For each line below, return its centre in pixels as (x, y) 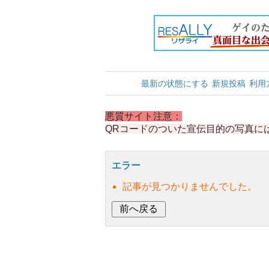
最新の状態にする (175, 83)
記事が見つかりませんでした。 (190, 186)
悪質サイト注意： (144, 116)
